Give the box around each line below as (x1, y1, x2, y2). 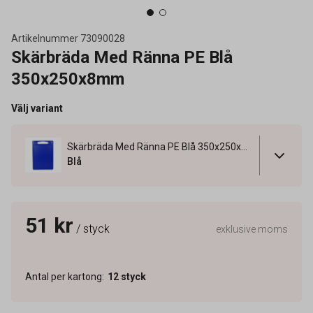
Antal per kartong (25, 270, 102, 282)
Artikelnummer (11, 33, 78, 44)
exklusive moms (216, 223, 288, 235)
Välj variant (11, 103, 63, 114)
